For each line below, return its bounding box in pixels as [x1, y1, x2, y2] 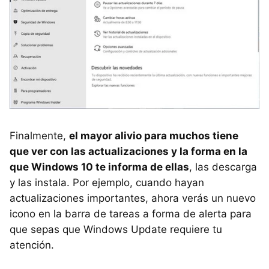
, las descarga [189, 160, 257, 173]
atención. [10, 238, 54, 251]
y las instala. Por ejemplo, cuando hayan [10, 176, 204, 189]
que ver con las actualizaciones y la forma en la [10, 145, 247, 157]
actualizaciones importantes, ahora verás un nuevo [10, 192, 256, 204]
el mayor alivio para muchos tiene [69, 129, 238, 142]
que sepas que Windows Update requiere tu [10, 223, 222, 235]
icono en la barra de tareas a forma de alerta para [10, 207, 252, 220]
